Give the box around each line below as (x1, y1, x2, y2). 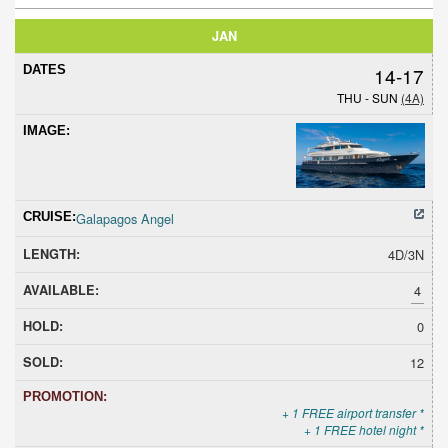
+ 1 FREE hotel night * (304, 420, 424, 438)
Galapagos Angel (76, 208, 174, 228)
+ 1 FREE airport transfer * (282, 403, 424, 421)
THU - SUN (337, 88, 401, 106)
